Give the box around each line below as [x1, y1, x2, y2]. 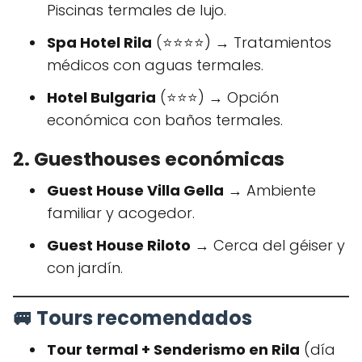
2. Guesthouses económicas [13, 145, 284, 172]
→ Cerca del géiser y [191, 234, 345, 255]
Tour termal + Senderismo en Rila [47, 339, 300, 360]
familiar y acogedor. [47, 202, 195, 223]
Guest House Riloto [47, 234, 191, 255]
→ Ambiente [224, 179, 316, 200]
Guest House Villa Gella [47, 179, 224, 200]
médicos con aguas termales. [47, 54, 263, 75]
